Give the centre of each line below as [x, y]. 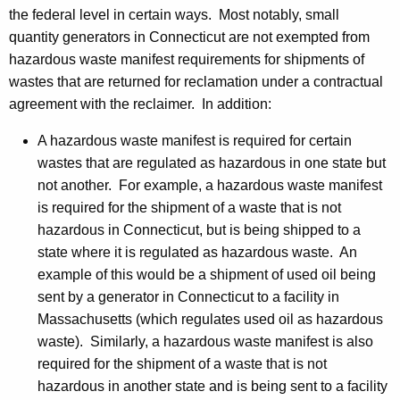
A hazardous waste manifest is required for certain [195, 140]
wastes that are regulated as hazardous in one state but [212, 162]
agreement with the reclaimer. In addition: [140, 104]
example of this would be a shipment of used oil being [207, 274]
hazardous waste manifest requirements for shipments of [187, 59]
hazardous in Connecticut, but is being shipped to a [199, 229]
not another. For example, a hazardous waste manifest [210, 185]
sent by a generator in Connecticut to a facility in [188, 296]
